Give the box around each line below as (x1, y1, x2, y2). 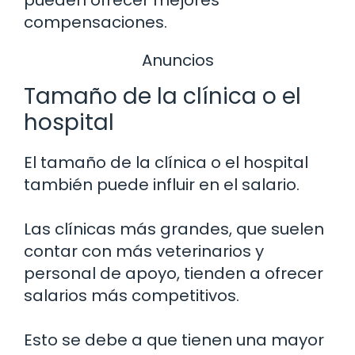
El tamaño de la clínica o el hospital (24, 151, 308, 174)
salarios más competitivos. (24, 284, 239, 307)
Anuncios (141, 48, 214, 71)
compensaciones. (24, 10, 167, 33)
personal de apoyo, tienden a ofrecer (24, 262, 323, 285)
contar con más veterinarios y (24, 240, 264, 263)
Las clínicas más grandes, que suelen (24, 218, 324, 241)
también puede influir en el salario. (24, 174, 300, 197)
